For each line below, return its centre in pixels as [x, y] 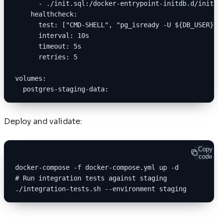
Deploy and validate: [43, 121]
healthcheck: [46, 14]
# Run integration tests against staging [91, 178]
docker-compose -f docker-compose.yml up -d [97, 167]
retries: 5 [46, 57]
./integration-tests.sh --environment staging [101, 189]
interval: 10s [52, 35]
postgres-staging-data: [62, 89]
